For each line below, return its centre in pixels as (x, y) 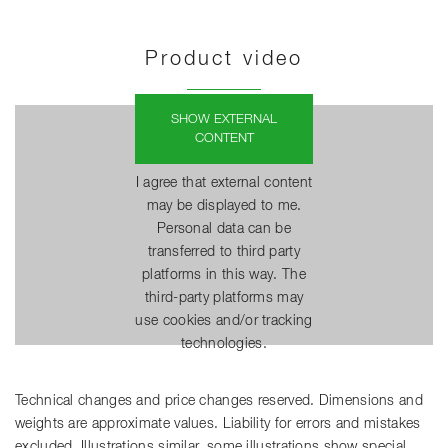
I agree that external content (224, 182)
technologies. (224, 343)
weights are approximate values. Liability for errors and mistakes (218, 423)
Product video (224, 58)
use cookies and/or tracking (224, 320)
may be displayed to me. (224, 205)
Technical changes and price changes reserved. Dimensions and (219, 400)
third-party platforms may (224, 297)
